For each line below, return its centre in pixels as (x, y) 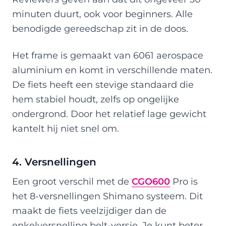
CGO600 (151, 181)
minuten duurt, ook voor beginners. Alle (102, 14)
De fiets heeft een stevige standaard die (103, 84)
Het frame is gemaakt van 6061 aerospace (108, 55)
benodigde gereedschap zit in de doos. (100, 28)
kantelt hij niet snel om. (66, 128)
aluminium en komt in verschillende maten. (112, 70)
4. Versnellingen (54, 162)
